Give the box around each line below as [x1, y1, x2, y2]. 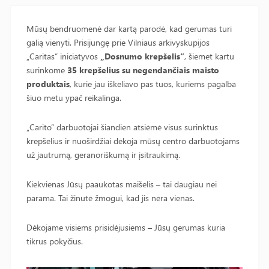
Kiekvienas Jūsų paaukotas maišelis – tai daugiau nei [26, 178, 217, 190]
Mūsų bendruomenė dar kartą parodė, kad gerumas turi [26, 23, 232, 34]
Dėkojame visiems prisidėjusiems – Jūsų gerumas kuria [26, 222, 225, 233]
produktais [26, 78, 70, 89]
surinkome [26, 64, 67, 76]
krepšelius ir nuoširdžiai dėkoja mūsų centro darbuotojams [26, 135, 240, 147]
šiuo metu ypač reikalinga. [26, 92, 121, 103]
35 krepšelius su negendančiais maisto [67, 64, 219, 76]
